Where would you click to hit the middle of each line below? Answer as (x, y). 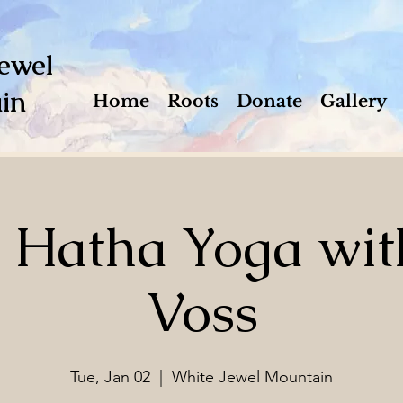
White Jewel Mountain (252, 377)
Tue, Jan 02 (110, 377)
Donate (269, 101)
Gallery (354, 101)
